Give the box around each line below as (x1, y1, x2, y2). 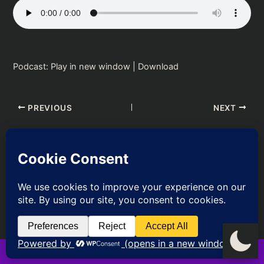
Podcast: (13, 61, 51, 72)
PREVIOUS (25, 103, 72, 113)
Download (138, 61, 179, 72)
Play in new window (51, 61, 131, 72)
